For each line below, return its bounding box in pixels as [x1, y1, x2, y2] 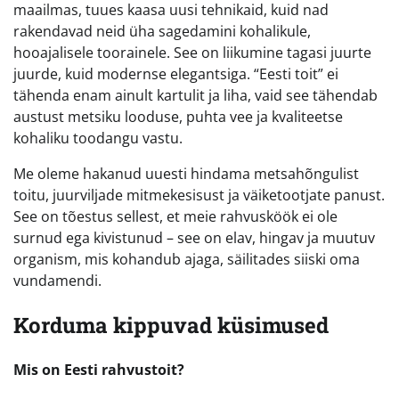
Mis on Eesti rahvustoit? [13, 360, 184, 380]
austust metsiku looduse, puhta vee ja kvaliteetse [13, 107, 343, 127]
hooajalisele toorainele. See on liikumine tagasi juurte [13, 43, 371, 63]
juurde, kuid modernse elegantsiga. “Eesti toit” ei [13, 64, 338, 85]
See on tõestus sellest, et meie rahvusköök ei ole [13, 207, 338, 227]
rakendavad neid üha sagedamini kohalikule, [13, 21, 311, 42]
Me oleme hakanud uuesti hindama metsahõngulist [13, 164, 359, 184]
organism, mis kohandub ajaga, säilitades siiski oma [13, 249, 360, 270]
